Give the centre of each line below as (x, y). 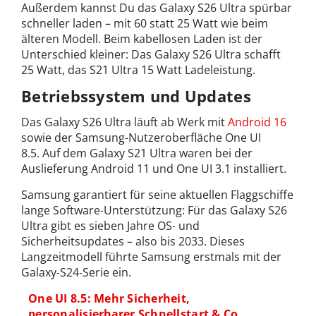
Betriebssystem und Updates (136, 96)
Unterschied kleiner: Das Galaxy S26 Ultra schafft (151, 54)
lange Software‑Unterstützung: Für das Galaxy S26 (154, 210)
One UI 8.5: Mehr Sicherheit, (109, 298)
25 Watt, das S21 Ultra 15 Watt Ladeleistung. (138, 69)
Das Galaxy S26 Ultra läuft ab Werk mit (124, 122)
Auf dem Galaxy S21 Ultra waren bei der (147, 153)
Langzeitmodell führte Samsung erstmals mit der (151, 256)
